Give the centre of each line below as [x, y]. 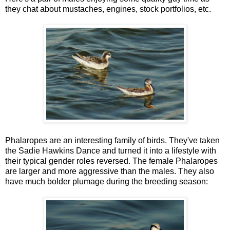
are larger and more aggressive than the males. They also [110, 171]
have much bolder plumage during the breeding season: [107, 181]
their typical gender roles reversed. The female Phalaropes [111, 161]
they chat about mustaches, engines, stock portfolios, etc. [108, 9]
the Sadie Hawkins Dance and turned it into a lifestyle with [111, 150]
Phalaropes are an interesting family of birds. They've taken [112, 140]
